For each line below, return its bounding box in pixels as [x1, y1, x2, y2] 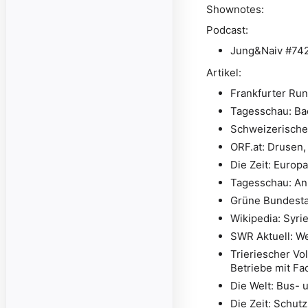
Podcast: [206, 23, 248, 36]
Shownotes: [206, 3, 264, 16]
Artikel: [206, 66, 241, 79]
